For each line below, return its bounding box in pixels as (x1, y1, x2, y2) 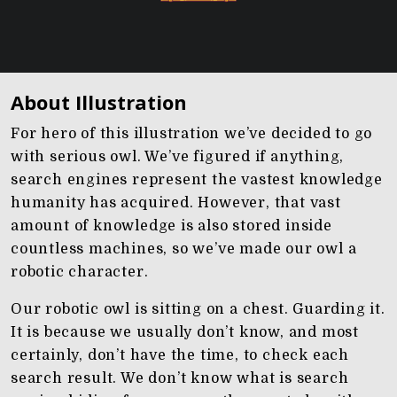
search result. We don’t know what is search (11, 370, 349, 386)
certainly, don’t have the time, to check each (11, 347, 349, 363)
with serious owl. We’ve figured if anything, (11, 149, 345, 165)
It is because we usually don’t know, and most (11, 324, 359, 340)
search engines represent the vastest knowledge (11, 172, 383, 188)
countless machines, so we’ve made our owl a (11, 241, 357, 257)
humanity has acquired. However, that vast (11, 195, 341, 211)
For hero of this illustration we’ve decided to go (11, 126, 373, 142)
